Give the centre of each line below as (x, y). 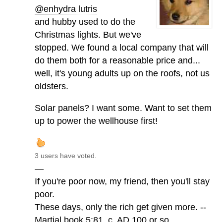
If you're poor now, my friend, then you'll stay (122, 182)
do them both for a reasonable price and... (117, 61)
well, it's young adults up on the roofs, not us (122, 74)
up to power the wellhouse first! (96, 121)
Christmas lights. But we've (88, 35)
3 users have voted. (66, 156)
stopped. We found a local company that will (122, 48)
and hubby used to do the (85, 22)
